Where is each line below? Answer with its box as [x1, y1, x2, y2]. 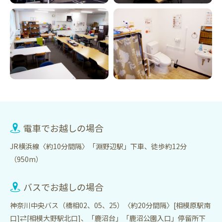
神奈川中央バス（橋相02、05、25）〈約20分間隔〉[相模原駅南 [10, 200, 211, 210]
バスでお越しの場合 [23, 180, 104, 193]
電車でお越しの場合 [23, 121, 104, 134]
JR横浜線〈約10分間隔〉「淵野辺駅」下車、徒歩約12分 [10, 141, 187, 151]
